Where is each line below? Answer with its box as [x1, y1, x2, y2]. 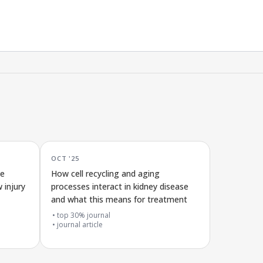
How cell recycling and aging [51, 168, 160, 179]
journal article [57, 220, 103, 230]
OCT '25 [51, 151, 79, 163]
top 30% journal [57, 210, 110, 220]
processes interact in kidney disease [51, 181, 188, 192]
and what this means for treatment [51, 194, 187, 205]
